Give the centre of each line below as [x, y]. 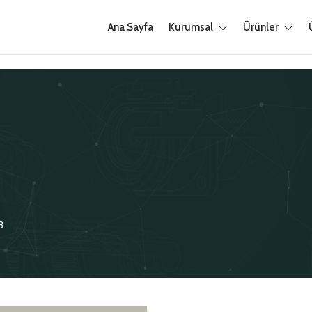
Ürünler [261, 27]
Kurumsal [191, 27]
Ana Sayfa [131, 27]
